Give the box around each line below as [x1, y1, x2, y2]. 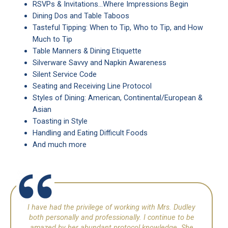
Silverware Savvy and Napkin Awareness [32, 58, 166, 68]
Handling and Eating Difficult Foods [32, 128, 148, 138]
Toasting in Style [32, 117, 88, 126]
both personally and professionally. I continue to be [28, 213, 194, 222]
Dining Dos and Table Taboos [32, 11, 129, 21]
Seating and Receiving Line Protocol [32, 81, 152, 91]
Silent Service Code [32, 70, 97, 79]
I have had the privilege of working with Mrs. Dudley [27, 203, 195, 212]
